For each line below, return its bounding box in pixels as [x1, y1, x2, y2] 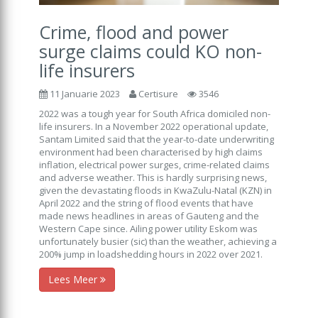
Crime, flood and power [39, 19, 229, 44]
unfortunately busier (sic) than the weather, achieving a [39, 234, 277, 248]
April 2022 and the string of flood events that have [39, 196, 253, 209]
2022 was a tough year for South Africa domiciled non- [39, 106, 270, 120]
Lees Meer [48, 272, 100, 286]
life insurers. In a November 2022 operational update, [39, 119, 268, 133]
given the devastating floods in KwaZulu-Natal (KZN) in [39, 183, 272, 197]
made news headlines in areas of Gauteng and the [39, 209, 259, 222]
